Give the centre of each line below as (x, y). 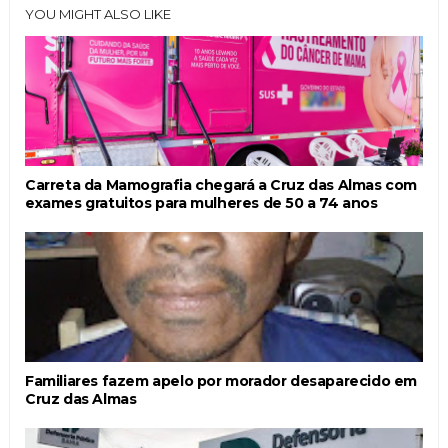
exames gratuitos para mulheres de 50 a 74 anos (201, 203)
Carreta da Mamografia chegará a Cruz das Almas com (220, 185)
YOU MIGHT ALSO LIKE (97, 14)
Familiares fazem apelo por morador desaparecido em (220, 381)
